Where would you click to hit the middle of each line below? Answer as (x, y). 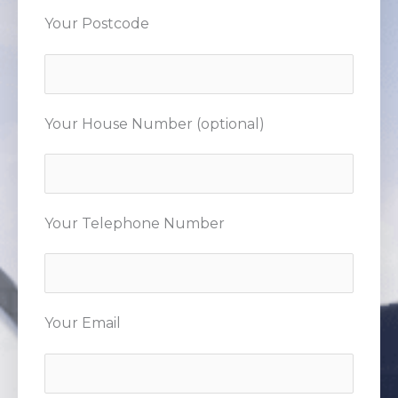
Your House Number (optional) (155, 123)
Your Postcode (97, 24)
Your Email (83, 323)
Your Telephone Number (135, 224)
